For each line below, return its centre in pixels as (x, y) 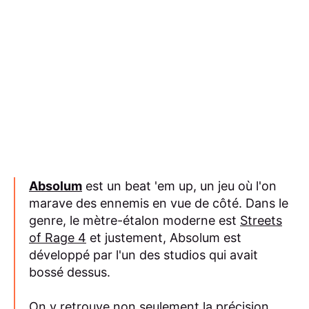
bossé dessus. (70, 272)
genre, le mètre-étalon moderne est (134, 220)
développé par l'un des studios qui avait (143, 255)
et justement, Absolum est (164, 237)
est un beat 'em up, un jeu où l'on (179, 186)
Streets (261, 220)
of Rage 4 (58, 237)
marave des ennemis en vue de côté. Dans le (159, 203)
